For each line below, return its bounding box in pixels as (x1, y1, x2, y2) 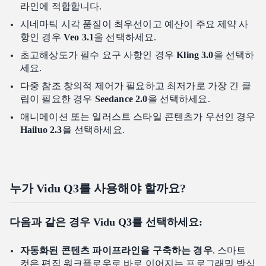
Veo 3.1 (63, 32, 94, 43)
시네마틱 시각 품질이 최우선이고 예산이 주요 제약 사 (20, 19, 249, 30)
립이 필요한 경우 (20, 94, 95, 104)
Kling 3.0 (176, 50, 214, 61)
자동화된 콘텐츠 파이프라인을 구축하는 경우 (20, 245, 213, 256)
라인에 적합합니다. (20, 1, 102, 12)
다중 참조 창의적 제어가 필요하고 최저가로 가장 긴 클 (20, 81, 251, 91)
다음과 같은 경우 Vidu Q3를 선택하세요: (9, 216, 202, 229)
